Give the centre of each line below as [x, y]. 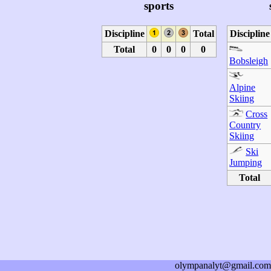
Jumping [246, 162]
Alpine [243, 87]
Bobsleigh [249, 61]
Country [245, 125]
